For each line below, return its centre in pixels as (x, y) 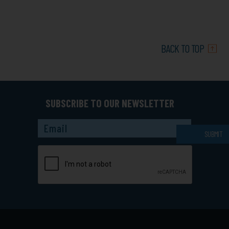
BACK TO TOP (182, 48)
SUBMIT (213, 133)
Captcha (50, 123)
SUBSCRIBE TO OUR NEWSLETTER (110, 103)
